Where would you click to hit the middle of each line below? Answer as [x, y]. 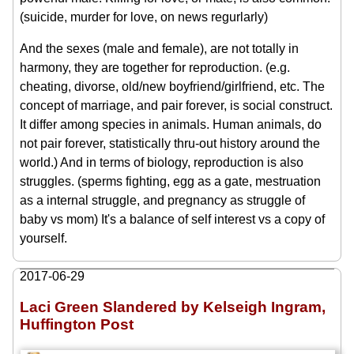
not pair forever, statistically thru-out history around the [170, 143]
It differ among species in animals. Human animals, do [171, 124]
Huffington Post [77, 324]
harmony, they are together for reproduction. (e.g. [155, 67]
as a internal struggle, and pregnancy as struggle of [162, 200]
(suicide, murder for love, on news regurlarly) [144, 17]
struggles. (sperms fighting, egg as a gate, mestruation [170, 181]
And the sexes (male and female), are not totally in [159, 48]
